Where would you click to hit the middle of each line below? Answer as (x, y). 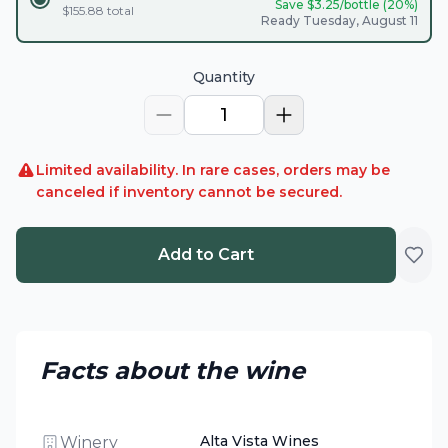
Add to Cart (206, 254)
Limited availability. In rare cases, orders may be (213, 170)
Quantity (224, 77)
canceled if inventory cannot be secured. (189, 192)
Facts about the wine (172, 370)
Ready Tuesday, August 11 (339, 20)
